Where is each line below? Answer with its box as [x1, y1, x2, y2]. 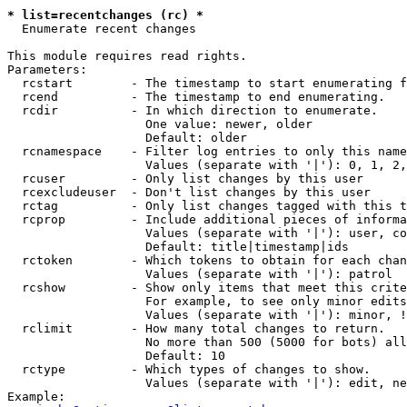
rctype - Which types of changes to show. [7, 362, 371, 376]
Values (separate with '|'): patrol [7, 267, 392, 281]
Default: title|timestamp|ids [7, 240, 349, 253]
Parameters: [7, 63, 87, 76]
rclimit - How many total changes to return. [7, 322, 385, 335]
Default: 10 [7, 349, 225, 362]
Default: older [7, 131, 247, 144]
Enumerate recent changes [7, 22, 196, 35]
